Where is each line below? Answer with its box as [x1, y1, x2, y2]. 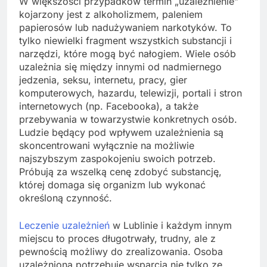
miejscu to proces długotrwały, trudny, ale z [19, 232, 216, 245]
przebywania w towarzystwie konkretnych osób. [19, 113, 237, 126]
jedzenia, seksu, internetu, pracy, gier [19, 74, 187, 86]
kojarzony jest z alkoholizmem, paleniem [19, 8, 203, 21]
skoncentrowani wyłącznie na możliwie [19, 139, 194, 152]
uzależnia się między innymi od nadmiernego [19, 61, 222, 73]
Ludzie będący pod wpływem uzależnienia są [19, 126, 223, 139]
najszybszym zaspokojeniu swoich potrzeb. [19, 153, 216, 165]
